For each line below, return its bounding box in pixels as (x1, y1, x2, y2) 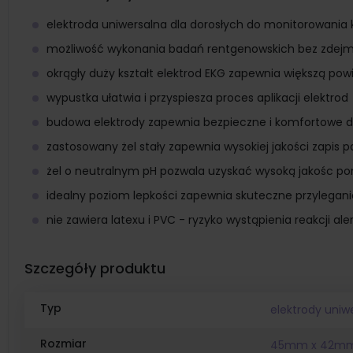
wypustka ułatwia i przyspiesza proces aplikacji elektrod (46, 90, 348, 106)
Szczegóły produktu (24, 258, 165, 278)
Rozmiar (40, 336, 87, 351)
